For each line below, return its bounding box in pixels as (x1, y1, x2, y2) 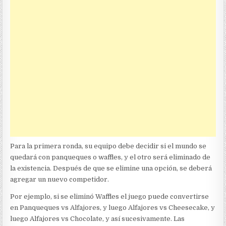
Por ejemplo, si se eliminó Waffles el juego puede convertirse (10, 193, 209, 201)
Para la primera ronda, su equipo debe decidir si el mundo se (10, 142, 207, 150)
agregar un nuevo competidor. (10, 176, 109, 184)
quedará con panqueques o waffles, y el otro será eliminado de (10, 153, 211, 161)
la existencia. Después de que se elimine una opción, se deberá (10, 164, 212, 173)
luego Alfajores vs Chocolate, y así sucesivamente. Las (10, 215, 185, 223)
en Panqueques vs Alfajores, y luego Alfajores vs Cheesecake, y (10, 204, 215, 212)
